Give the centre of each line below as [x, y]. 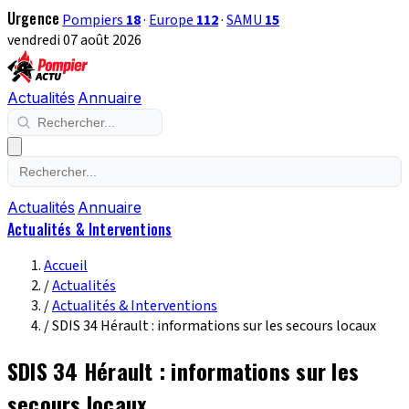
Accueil [66, 266]
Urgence [34, 18]
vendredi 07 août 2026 [74, 40]
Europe [173, 20]
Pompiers [94, 20]
